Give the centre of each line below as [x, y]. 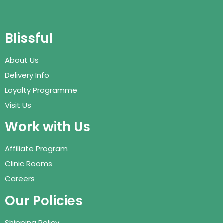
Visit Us [18, 105]
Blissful [29, 38]
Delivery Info [27, 75]
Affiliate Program [36, 148]
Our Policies [44, 200]
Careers [20, 178]
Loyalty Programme [41, 90]
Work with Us [48, 127]
